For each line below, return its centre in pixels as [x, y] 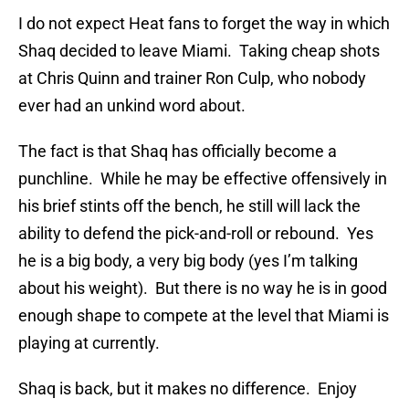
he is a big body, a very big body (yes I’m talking [188, 261]
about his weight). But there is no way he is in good [203, 288]
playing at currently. [89, 343]
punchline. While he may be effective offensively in [203, 179]
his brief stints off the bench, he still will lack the [189, 206]
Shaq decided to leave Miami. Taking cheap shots [199, 51]
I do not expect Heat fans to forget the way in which [204, 24]
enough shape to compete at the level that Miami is [204, 316]
